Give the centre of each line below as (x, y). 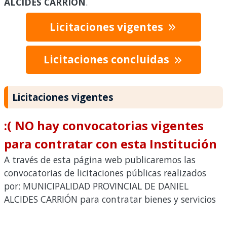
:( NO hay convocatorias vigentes (104, 126)
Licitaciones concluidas (107, 60)
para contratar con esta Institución (110, 144)
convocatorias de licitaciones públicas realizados (105, 173)
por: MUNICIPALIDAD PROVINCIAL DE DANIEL (96, 186)
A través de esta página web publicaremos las (100, 160)
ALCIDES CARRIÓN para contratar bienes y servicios (110, 199)
